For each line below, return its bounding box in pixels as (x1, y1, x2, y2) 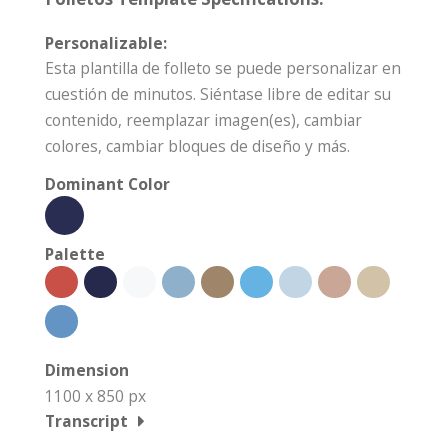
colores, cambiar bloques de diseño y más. (45, 134, 350, 157)
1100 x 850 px (45, 384, 146, 407)
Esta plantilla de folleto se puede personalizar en (45, 56, 401, 79)
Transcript (45, 409, 128, 432)
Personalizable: (45, 31, 167, 54)
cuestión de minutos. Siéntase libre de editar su (45, 82, 391, 105)
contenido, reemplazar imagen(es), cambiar (45, 108, 362, 131)
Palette (45, 242, 105, 265)
